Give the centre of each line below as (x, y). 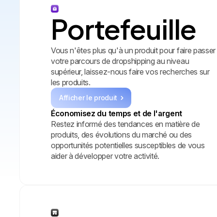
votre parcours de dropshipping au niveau (120, 61)
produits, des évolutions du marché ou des (121, 134)
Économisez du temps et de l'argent (117, 113)
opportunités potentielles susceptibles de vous (128, 145)
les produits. (71, 82)
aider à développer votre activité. (108, 156)
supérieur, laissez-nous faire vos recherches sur (130, 71)
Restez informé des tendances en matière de (125, 124)
